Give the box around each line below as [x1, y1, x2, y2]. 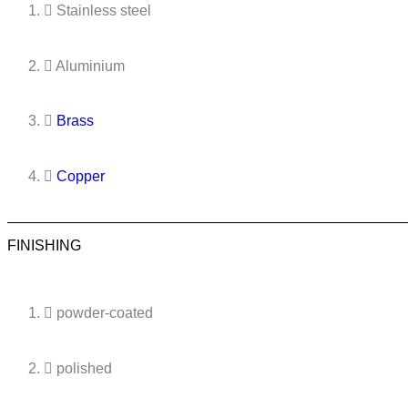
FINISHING [7, 237, 81, 253]
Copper [56, 168, 105, 184]
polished [56, 360, 112, 376]
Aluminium [56, 57, 125, 74]
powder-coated [56, 305, 153, 321]
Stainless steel [56, 3, 151, 19]
